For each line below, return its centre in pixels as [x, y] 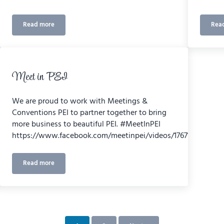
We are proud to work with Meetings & [79, 102]
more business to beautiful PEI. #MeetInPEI [86, 125]
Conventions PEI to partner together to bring [89, 113]
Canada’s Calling [61, 27]
